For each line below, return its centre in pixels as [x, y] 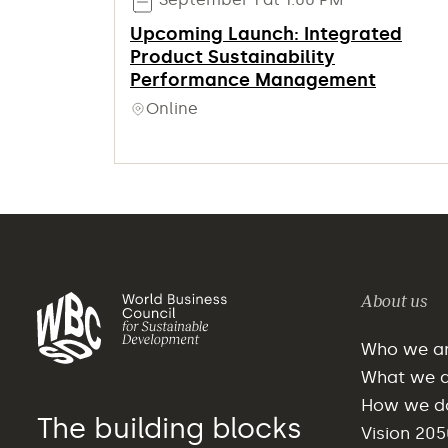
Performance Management [253, 80]
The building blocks [169, 428]
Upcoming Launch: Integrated [266, 34]
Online [172, 109]
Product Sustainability [232, 57]
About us [393, 301]
